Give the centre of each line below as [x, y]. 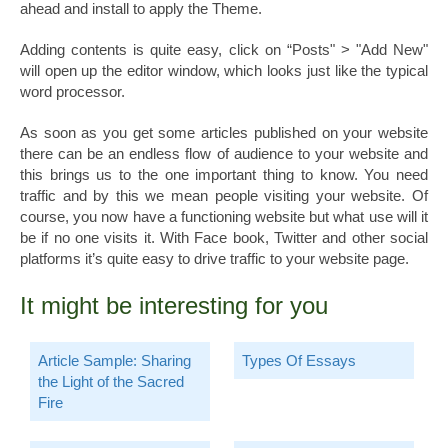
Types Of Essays [298, 361]
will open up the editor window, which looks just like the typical [224, 71]
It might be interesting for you [174, 306]
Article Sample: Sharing [114, 361]
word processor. [72, 92]
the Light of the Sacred [111, 382]
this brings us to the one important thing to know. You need [224, 175]
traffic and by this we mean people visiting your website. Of [224, 196]
